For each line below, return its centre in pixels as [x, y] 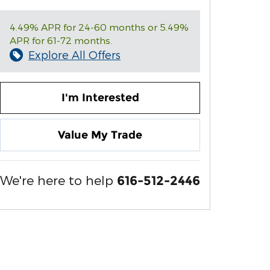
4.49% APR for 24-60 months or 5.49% [99, 27]
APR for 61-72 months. [61, 40]
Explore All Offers [74, 55]
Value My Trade [100, 135]
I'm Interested [100, 98]
